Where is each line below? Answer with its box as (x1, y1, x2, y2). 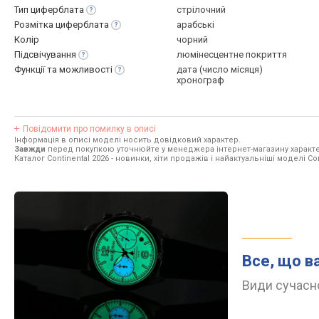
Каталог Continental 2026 (14, 154, 109, 163)
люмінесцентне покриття (177, 49, 287, 60)
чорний (177, 34, 208, 45)
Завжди (14, 145, 46, 154)
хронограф (177, 75, 224, 85)
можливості (59, 64, 113, 75)
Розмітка (14, 19, 56, 30)
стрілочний (177, 4, 226, 15)
